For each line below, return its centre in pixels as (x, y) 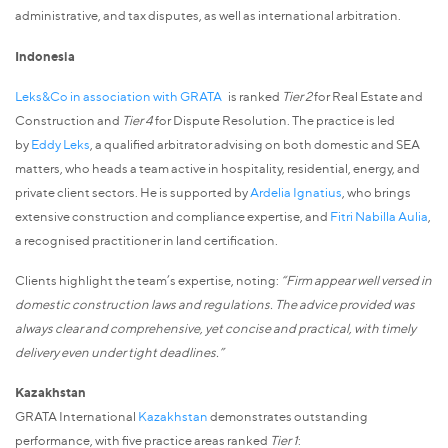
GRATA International (76, 416)
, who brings (376, 191)
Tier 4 (137, 119)
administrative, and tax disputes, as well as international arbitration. (208, 15)
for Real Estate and (367, 95)
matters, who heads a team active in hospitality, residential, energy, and (217, 167)
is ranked (254, 95)
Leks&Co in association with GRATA (120, 95)
